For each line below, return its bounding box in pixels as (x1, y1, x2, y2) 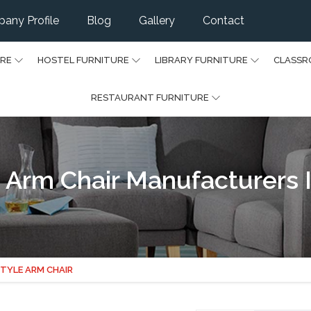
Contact (203, 13, 244, 27)
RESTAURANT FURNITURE (90, 92, 209, 103)
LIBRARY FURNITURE (154, 54, 248, 65)
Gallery (139, 13, 175, 27)
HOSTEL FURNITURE (37, 54, 129, 65)
